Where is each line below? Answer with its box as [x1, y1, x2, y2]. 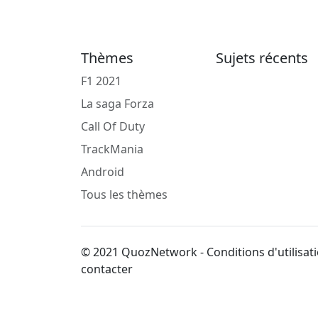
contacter [81, 261, 133, 277]
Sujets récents [216, 48, 308, 67]
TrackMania [81, 141, 143, 157]
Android [81, 164, 124, 180]
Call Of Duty [81, 119, 145, 134]
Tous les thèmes [81, 187, 168, 202]
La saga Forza [81, 96, 154, 111]
